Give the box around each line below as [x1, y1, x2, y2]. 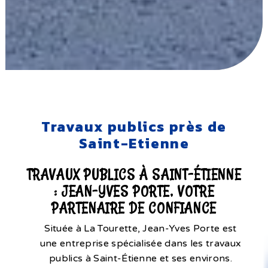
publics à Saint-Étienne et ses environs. [49, 252, 232, 264]
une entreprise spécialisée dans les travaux [39, 237, 242, 249]
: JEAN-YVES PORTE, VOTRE [53, 182, 215, 200]
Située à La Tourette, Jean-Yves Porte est [44, 222, 237, 234]
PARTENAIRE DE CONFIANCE [51, 199, 217, 217]
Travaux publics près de [41, 115, 227, 137]
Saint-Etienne [78, 132, 190, 154]
